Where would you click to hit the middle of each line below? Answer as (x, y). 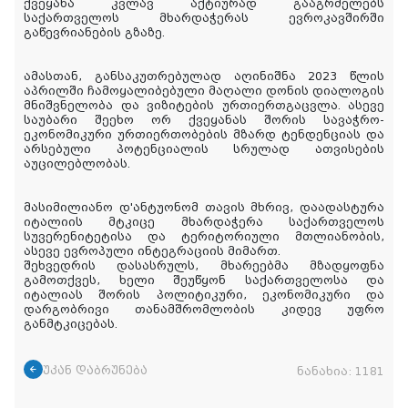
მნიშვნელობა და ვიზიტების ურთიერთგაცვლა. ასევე (204, 106)
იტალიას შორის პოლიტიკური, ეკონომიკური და (204, 296)
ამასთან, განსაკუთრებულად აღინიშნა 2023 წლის (204, 77)
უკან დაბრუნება (95, 371)
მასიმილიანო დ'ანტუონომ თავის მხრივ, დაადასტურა (204, 208)
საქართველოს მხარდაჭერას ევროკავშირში (204, 19)
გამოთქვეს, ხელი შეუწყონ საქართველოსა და (204, 281)
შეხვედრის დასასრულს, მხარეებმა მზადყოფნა (204, 266)
